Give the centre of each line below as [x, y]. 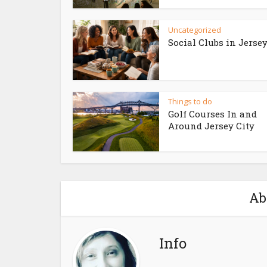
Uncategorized [195, 30]
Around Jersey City [211, 126]
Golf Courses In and [212, 114]
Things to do [190, 101]
